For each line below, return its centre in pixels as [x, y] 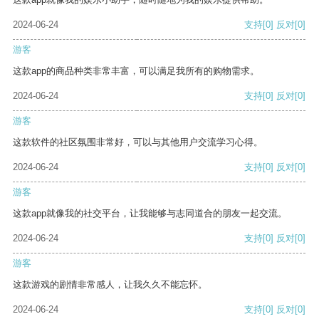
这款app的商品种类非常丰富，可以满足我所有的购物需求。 [136, 71]
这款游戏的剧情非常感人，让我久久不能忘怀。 [110, 285]
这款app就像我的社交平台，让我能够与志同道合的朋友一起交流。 [150, 214]
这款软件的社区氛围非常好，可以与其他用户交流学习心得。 [138, 142]
